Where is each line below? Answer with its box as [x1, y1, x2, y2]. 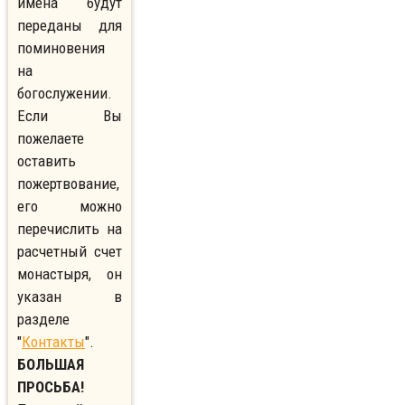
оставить [17, 152, 76, 171]
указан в [17, 287, 123, 306]
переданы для [17, 16, 123, 35]
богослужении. [17, 84, 112, 103]
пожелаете [17, 129, 84, 148]
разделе [17, 310, 70, 329]
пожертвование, [17, 174, 119, 193]
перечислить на [17, 220, 123, 239]
